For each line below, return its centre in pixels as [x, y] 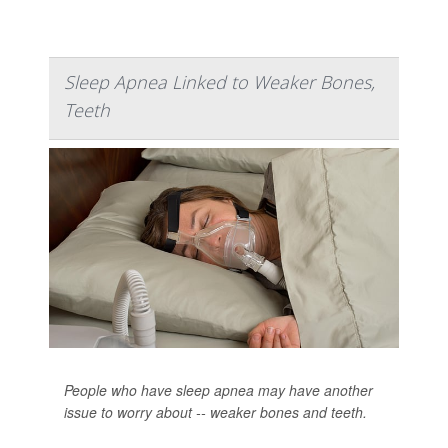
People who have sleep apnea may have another [218, 389]
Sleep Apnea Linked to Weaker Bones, [219, 81]
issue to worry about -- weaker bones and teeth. [215, 411]
